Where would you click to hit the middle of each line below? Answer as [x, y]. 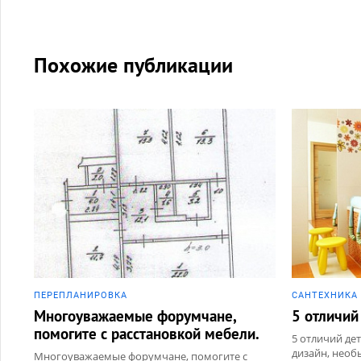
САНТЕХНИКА [325, 295]
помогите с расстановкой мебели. [147, 333]
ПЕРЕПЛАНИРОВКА [81, 295]
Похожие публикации [133, 64]
